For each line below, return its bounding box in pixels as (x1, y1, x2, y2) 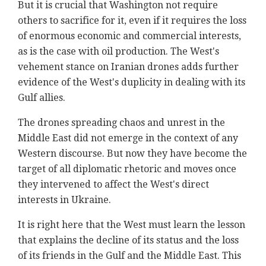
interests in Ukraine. (18, 194, 111, 205)
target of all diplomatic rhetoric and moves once (18, 163, 236, 175)
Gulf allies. (18, 91, 65, 103)
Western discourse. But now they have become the (18, 147, 247, 159)
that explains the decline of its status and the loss (18, 234, 239, 246)
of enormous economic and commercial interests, (18, 30, 241, 42)
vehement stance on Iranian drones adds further (18, 61, 239, 72)
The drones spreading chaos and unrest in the (18, 116, 225, 128)
